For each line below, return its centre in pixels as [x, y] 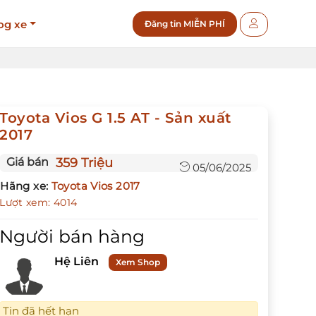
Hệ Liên [78, 262]
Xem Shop [138, 262]
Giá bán [28, 162]
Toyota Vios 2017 [96, 186]
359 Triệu [85, 163]
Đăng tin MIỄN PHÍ [184, 24]
